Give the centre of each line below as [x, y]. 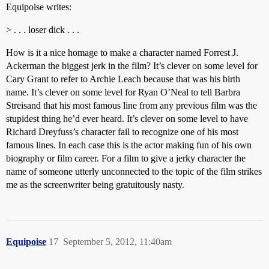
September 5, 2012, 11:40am [117, 242]
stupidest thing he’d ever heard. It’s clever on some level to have [127, 119]
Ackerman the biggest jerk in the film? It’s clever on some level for [132, 66]
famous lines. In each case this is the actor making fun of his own [129, 145]
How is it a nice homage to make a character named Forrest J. [122, 53]
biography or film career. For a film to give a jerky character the [126, 159]
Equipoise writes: [39, 7]
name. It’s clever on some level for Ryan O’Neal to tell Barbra [123, 92]
